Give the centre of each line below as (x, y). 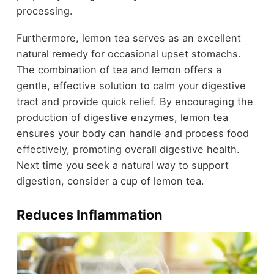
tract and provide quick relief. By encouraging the (135, 102)
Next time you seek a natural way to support (122, 165)
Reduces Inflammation (89, 215)
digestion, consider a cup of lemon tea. (110, 181)
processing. (44, 11)
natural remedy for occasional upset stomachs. (128, 54)
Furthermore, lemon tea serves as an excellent (128, 38)
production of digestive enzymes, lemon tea (122, 118)
